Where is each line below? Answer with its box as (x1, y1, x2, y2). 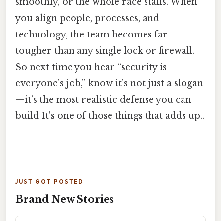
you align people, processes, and (15, 12, 159, 24)
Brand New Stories (15, 193, 114, 206)
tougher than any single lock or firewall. (15, 45, 194, 56)
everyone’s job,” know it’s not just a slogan (15, 77, 203, 89)
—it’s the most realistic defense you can (15, 94, 191, 105)
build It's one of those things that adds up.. (15, 110, 204, 121)
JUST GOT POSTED (15, 178, 84, 185)
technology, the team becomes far (15, 29, 168, 40)
